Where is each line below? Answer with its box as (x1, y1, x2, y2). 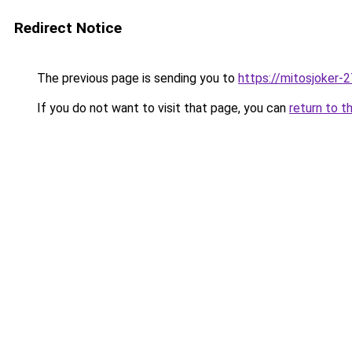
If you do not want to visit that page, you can (34, 101, 289, 115)
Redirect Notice (14, 19, 122, 37)
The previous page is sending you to (34, 71, 238, 86)
